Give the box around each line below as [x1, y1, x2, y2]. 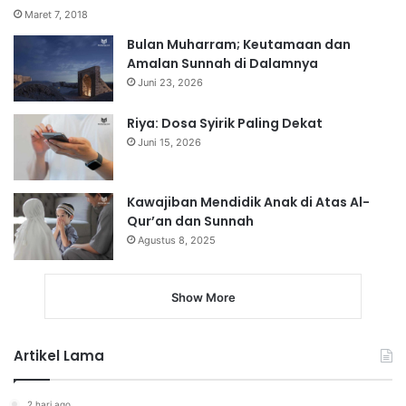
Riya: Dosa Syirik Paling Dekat [127, 113, 323, 132]
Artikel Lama [14, 345, 104, 365]
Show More [170, 289, 236, 304]
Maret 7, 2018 [24, 7, 88, 21]
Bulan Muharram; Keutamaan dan [127, 34, 351, 53]
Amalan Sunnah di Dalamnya [127, 53, 318, 72]
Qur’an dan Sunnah [127, 212, 254, 231]
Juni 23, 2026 [138, 75, 203, 89]
